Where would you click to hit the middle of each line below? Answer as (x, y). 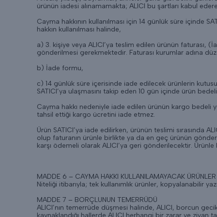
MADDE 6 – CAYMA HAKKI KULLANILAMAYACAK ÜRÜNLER (126, 177)
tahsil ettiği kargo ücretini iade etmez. (96, 115)
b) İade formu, (60, 68)
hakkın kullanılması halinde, (79, 29)
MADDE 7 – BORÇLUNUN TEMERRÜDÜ (97, 200)
